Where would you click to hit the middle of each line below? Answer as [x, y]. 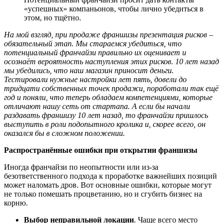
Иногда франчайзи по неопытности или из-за [81, 167]
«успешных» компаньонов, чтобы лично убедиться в [114, 9]
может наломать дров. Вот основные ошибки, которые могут [108, 185]
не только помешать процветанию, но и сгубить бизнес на [103, 194]
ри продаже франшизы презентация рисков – [136, 35]
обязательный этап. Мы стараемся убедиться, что [93, 44]
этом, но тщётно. [54, 18]
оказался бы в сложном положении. [64, 133]
